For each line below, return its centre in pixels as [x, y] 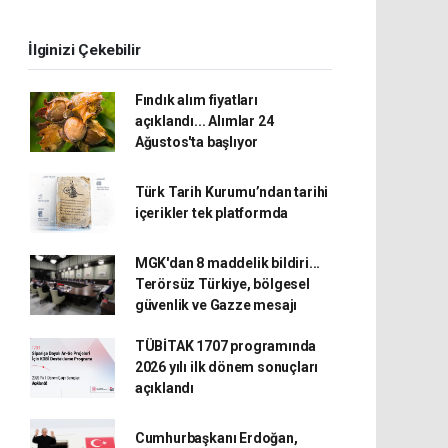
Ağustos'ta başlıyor [196, 142]
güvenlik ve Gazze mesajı [216, 305]
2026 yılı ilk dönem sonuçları [226, 367]
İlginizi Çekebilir [84, 50]
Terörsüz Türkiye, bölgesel [222, 284]
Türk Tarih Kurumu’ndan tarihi [231, 192]
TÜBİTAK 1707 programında [225, 346]
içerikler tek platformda [211, 213]
